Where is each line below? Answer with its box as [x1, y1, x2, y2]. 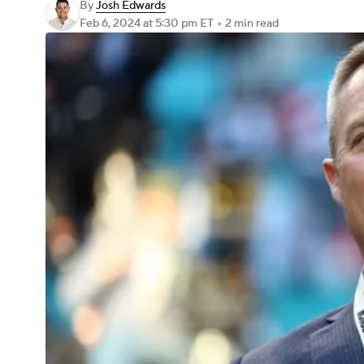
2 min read [225, 16, 279, 31]
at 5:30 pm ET [143, 16, 214, 31]
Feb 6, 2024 [80, 16, 143, 31]
